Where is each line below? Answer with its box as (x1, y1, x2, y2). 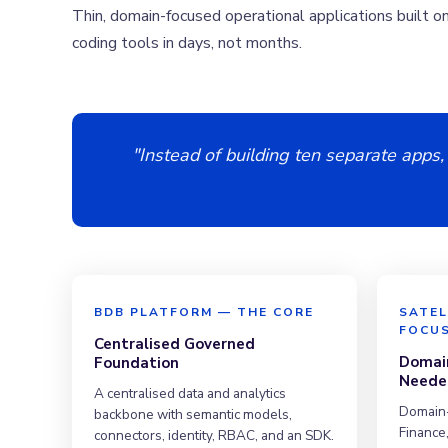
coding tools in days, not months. (72, 31, 302, 54)
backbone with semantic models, (94, 404, 292, 424)
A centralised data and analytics (94, 383, 286, 403)
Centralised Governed (94, 333, 255, 354)
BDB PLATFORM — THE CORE (94, 303, 314, 320)
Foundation (94, 352, 179, 373)
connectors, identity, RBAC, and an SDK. (94, 425, 334, 445)
